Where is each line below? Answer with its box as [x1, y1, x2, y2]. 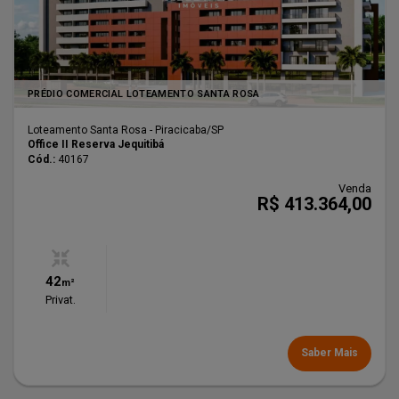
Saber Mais [301, 346, 358, 360]
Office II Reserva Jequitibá [28, 138, 164, 151]
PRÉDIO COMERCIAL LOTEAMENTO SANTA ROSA [28, 88, 260, 101]
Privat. [45, 293, 76, 307]
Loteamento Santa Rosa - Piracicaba [28, 124, 207, 137]
